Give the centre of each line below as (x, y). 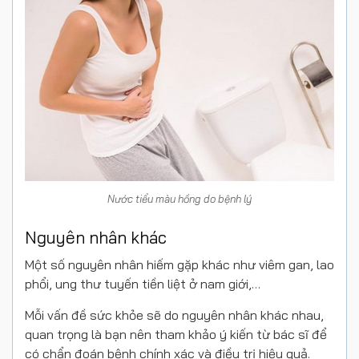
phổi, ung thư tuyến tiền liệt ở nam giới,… (143, 283)
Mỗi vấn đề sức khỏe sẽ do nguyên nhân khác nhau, (174, 315)
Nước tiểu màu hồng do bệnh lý (179, 198)
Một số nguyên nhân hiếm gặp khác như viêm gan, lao (179, 264)
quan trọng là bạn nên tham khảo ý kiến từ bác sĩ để (176, 334)
